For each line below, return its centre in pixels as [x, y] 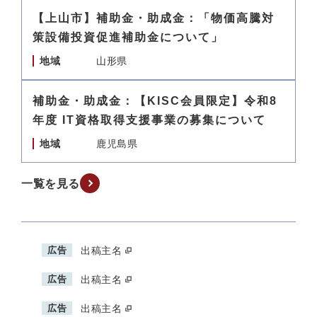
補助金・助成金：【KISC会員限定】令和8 [155, 101]
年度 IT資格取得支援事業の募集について [149, 120]
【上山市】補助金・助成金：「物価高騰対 [154, 18]
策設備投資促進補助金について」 [128, 37]
